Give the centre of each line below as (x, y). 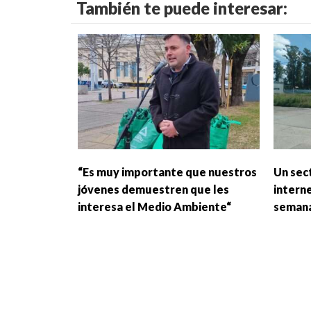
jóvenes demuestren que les (153, 190)
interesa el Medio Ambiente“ (154, 207)
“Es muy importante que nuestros (167, 172)
